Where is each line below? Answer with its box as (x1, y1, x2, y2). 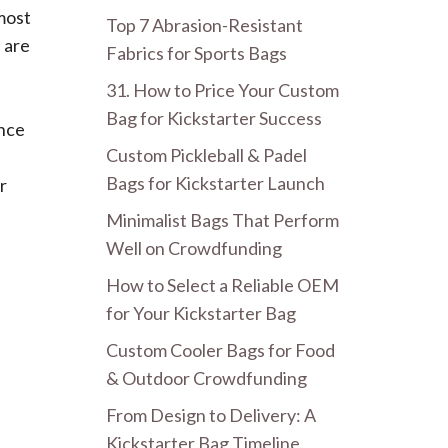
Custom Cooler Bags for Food (106, 338, 335, 361)
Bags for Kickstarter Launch (106, 171, 325, 194)
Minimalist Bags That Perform (106, 208, 339, 231)
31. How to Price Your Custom (106, 78, 339, 101)
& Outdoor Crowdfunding (106, 366, 307, 389)
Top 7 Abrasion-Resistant (106, 13, 303, 36)
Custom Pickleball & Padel (106, 143, 307, 166)
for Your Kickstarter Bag (106, 301, 296, 324)
